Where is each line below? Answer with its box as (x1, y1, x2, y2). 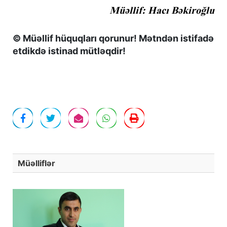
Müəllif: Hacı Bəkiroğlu (109, 4, 214, 16)
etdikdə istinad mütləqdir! (13, 45, 126, 56)
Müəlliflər (18, 158, 55, 168)
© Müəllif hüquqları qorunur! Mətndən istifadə (13, 32, 214, 44)
